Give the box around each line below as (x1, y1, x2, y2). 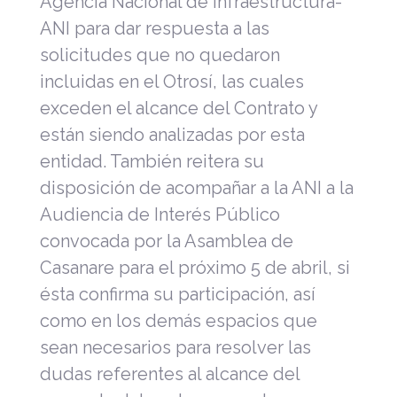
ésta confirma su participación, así (40, 283, 315, 305)
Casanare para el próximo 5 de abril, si (40, 256, 350, 278)
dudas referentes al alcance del (40, 362, 300, 385)
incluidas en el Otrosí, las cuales (40, 70, 304, 92)
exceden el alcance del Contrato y (40, 97, 317, 119)
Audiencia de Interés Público (40, 203, 280, 225)
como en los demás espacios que (40, 309, 317, 331)
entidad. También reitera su (40, 150, 264, 172)
